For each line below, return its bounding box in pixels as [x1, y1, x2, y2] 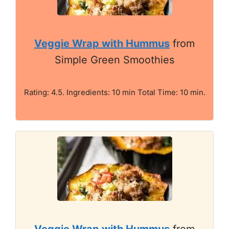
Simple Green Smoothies [55, 54, 174, 66]
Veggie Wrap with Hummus [34, 37, 170, 50]
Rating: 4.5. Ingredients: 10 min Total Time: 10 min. [24, 87, 205, 97]
